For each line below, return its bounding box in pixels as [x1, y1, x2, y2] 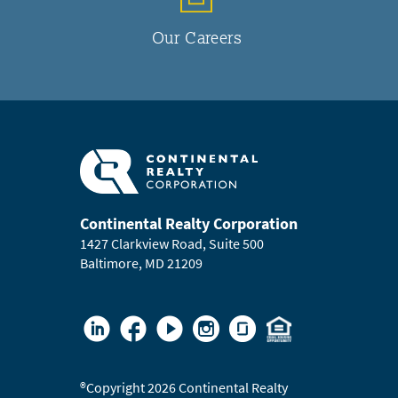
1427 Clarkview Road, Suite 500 [79, 234, 264, 253]
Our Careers [151, 27, 242, 49]
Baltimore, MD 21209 [79, 253, 203, 273]
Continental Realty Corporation [79, 212, 298, 235]
